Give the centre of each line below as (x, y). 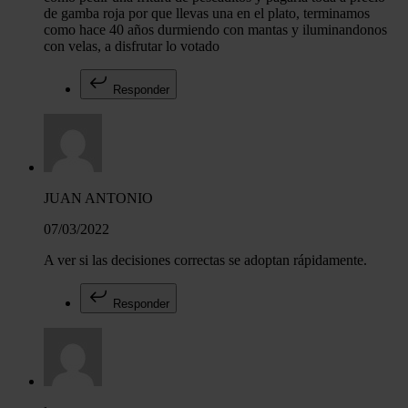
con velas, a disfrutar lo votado (132, 46)
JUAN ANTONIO (98, 199)
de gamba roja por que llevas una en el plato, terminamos (207, 14)
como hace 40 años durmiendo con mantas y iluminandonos (215, 30)
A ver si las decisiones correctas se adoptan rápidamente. (205, 260)
